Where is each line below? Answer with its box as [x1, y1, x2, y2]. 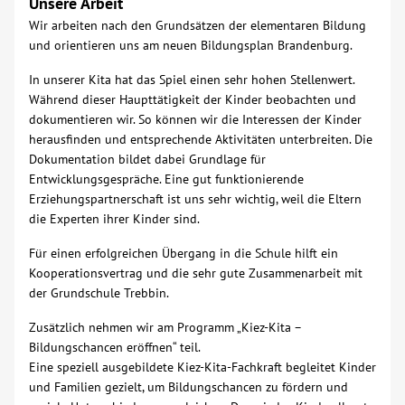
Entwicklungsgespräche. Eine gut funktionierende [29, 171, 304, 187]
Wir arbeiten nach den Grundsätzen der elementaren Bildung [29, 17, 366, 33]
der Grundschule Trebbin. [29, 285, 169, 301]
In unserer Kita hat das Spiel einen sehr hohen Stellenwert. [29, 71, 354, 88]
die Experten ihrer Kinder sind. [29, 211, 200, 227]
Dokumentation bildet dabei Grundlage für [29, 151, 266, 167]
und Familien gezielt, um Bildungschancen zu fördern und [29, 379, 348, 395]
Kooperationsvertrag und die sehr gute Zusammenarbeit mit [29, 265, 363, 281]
